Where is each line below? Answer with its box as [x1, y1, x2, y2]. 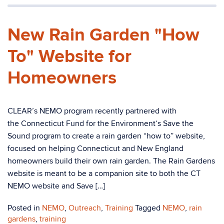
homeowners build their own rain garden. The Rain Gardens [7, 156, 215, 166]
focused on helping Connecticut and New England [7, 143, 183, 153]
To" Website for [7, 45, 131, 67]
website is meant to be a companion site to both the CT [7, 168, 200, 178]
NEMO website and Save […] [7, 181, 105, 191]
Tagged [135, 203, 162, 213]
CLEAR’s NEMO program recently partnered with [7, 106, 176, 116]
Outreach [68, 203, 101, 213]
